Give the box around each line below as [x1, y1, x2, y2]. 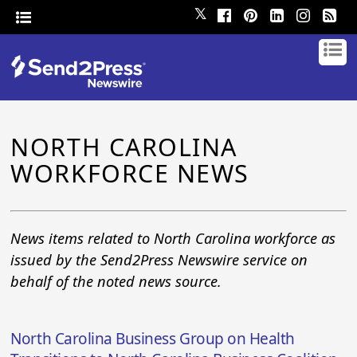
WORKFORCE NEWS [10, 157, 249, 190]
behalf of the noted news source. [10, 272, 222, 291]
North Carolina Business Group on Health [10, 328, 295, 350]
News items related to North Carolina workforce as [10, 229, 336, 248]
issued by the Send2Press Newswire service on [10, 250, 308, 269]
